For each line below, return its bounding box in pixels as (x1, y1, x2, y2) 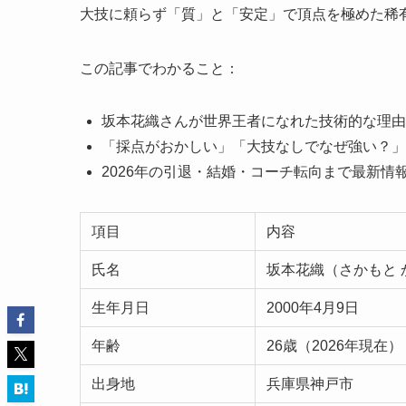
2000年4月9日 (266, 299, 359, 315)
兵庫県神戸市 (266, 375, 353, 391)
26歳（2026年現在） (266, 337, 402, 353)
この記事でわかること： (80, 60, 239, 76)
